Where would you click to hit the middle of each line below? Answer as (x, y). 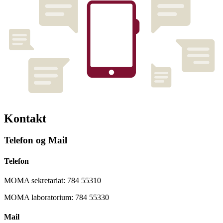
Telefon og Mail (36, 140)
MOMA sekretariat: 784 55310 (53, 180)
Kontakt (25, 118)
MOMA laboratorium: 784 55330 (56, 197)
